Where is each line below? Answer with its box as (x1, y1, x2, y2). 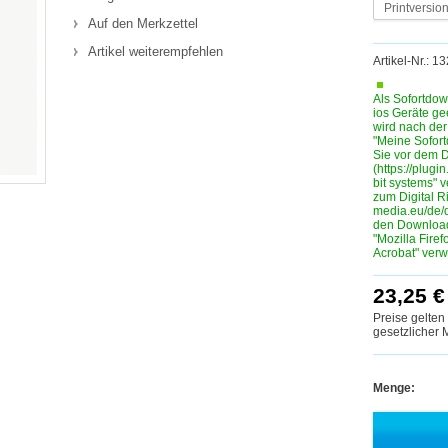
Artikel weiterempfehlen (88, 44, 223, 59)
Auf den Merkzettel (88, 16, 198, 31)
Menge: (373, 381, 415, 395)
